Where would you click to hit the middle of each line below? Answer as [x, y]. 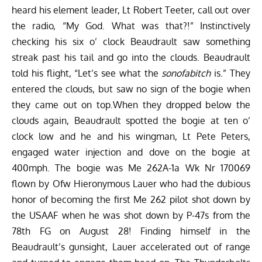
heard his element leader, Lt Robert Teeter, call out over [131, 10]
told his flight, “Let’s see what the [87, 73]
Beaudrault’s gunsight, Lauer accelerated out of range [131, 247]
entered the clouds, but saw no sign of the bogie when [131, 89]
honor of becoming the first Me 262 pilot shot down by [131, 199]
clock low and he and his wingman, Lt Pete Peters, [131, 136]
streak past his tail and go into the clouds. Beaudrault [131, 57]
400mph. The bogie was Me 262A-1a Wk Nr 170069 [131, 168]
